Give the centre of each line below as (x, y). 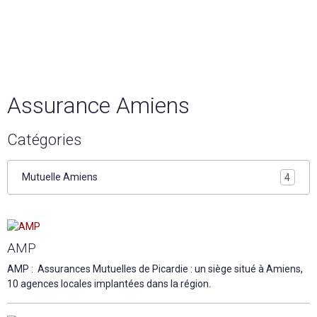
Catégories (44, 139)
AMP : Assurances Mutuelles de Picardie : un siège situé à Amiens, (155, 269)
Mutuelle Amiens (60, 177)
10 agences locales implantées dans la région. (109, 283)
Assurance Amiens (98, 105)
